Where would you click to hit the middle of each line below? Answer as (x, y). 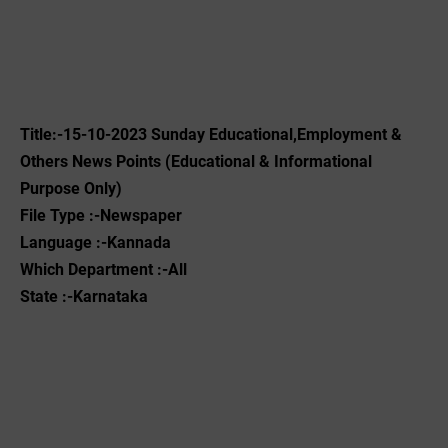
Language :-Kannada (95, 242)
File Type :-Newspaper (101, 215)
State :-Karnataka (84, 296)
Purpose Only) (71, 188)
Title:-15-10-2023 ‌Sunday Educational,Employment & (211, 134)
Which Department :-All (103, 269)
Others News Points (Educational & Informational (196, 161)
